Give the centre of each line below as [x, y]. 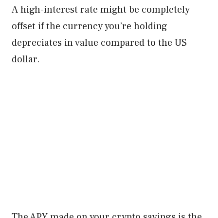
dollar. [26, 59]
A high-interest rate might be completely [101, 10]
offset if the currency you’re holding [90, 26]
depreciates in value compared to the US [99, 43]
